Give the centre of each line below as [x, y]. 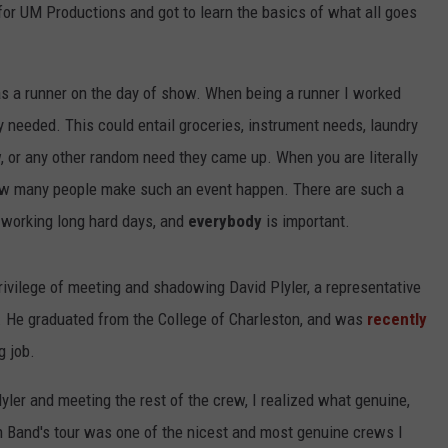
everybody [225, 221]
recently [397, 319]
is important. [306, 221]
